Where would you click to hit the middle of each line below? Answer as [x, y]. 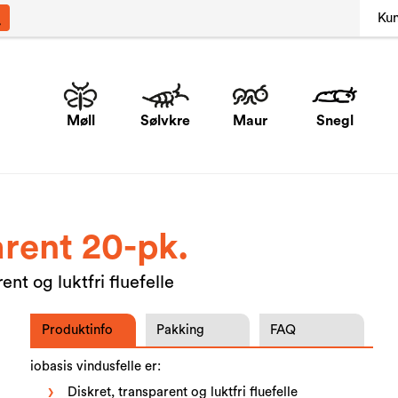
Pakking [180, 330]
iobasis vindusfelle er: [96, 366]
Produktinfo [78, 330]
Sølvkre [166, 121]
